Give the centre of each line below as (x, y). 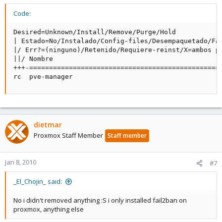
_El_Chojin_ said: (38, 181)
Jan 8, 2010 (21, 162)
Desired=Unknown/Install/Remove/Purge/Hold (95, 32)
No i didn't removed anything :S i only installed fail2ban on (100, 200)
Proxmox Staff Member (68, 135)
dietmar (48, 125)
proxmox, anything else (49, 209)
